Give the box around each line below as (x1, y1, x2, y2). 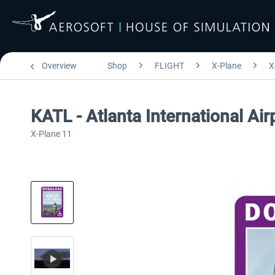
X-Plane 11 (31, 129, 72, 139)
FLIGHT (155, 61, 184, 71)
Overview (42, 61, 77, 71)
